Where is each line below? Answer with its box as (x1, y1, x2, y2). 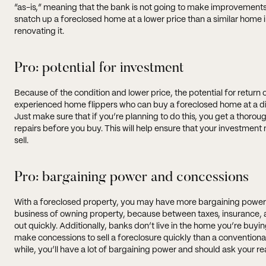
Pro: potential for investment (14, 61, 184, 75)
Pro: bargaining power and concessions (14, 170, 249, 185)
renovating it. (14, 27, 64, 36)
